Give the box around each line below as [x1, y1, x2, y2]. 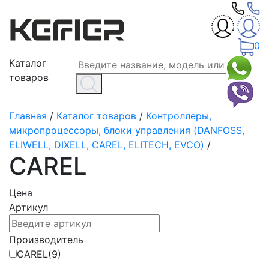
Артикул [9, 201, 48, 213]
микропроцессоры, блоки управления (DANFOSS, [9, 124, 244, 136]
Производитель [9, 233, 83, 246]
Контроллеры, [146, 109, 211, 122]
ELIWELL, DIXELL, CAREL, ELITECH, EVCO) [9, 138, 204, 151]
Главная [9, 109, 47, 122]
